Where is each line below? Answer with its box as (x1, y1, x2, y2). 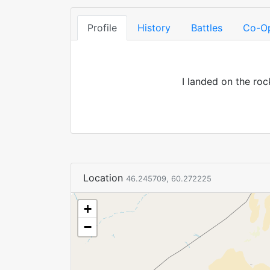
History (137, 22, 171, 34)
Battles (191, 22, 222, 34)
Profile (87, 22, 117, 34)
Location (83, 172, 126, 184)
